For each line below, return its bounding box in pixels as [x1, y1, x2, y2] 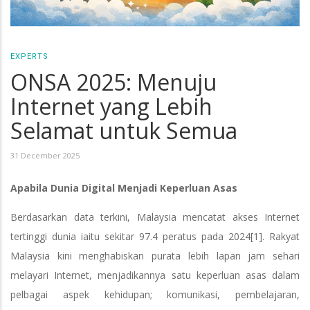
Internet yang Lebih [10, 91, 212, 121]
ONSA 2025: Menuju [10, 67, 217, 97]
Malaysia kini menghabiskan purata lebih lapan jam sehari [10, 249, 300, 262]
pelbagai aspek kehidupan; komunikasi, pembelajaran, [10, 288, 300, 301]
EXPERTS [10, 52, 48, 61]
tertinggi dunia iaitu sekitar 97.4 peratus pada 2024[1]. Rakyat [10, 230, 300, 243]
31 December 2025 [10, 150, 80, 161]
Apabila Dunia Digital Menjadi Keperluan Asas [10, 181, 237, 194]
